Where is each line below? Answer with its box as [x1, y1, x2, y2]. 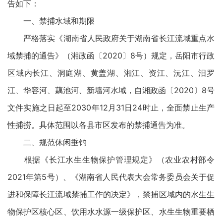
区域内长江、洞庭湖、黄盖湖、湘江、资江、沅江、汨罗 [7, 68, 215, 78]
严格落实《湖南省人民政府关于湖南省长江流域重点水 [7, 33, 215, 44]
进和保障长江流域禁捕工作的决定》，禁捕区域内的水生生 [7, 189, 215, 200]
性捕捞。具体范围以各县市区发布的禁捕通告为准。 [7, 120, 190, 130]
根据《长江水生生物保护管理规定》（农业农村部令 [7, 155, 215, 165]
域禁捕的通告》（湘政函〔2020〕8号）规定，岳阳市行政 [7, 51, 215, 61]
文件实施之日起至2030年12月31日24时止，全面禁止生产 [7, 103, 215, 113]
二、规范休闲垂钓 [7, 137, 87, 148]
